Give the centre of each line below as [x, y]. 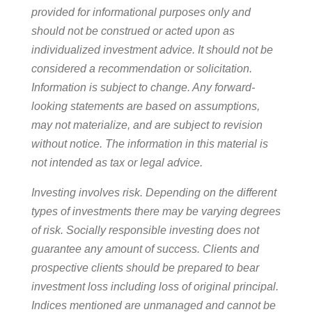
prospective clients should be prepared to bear [145, 268]
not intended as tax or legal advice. [117, 163]
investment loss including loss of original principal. [155, 287]
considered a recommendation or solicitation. [141, 69]
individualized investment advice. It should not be [152, 50]
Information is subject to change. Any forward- [143, 88]
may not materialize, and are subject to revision [147, 125]
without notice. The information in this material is [149, 144]
